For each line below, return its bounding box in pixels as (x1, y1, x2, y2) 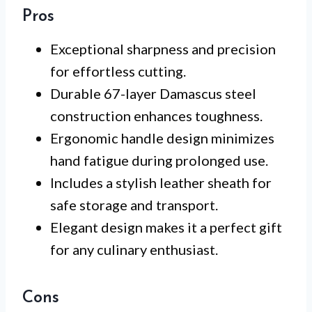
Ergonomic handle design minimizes (50, 129, 274, 146)
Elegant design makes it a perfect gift (50, 218, 282, 235)
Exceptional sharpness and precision (50, 40, 276, 57)
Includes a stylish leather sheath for (50, 173, 272, 191)
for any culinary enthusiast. (50, 240, 218, 258)
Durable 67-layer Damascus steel (50, 84, 256, 102)
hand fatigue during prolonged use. (50, 151, 268, 169)
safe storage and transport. (50, 196, 218, 213)
